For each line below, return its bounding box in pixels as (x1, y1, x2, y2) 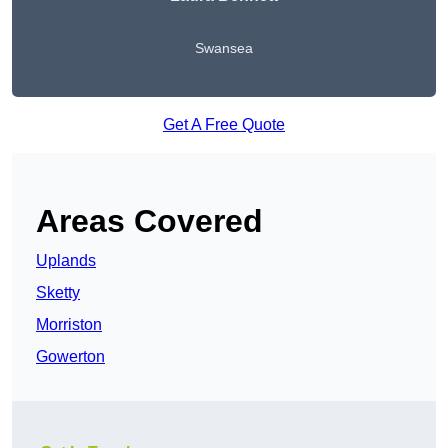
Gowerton (36, 348, 105, 366)
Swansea (195, 40, 253, 57)
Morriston (36, 316, 102, 334)
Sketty (36, 284, 80, 302)
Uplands (36, 252, 96, 270)
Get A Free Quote (163, 116, 285, 134)
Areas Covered (36, 203, 263, 240)
